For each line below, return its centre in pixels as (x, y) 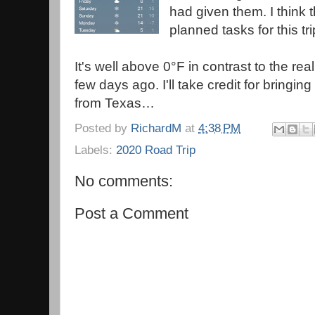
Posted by (103, 128)
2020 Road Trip (156, 149)
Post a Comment (131, 213)
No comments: (124, 181)
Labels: (95, 149)
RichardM (156, 128)
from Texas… (115, 103)
